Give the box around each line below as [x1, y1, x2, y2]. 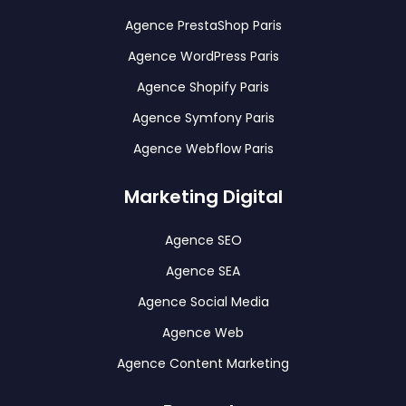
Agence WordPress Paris [127, 47, 279, 66]
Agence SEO [164, 231, 242, 250]
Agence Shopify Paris [137, 78, 269, 97]
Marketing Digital [123, 184, 283, 210]
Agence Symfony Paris [131, 109, 275, 128]
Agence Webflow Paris [132, 140, 274, 159]
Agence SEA [166, 262, 240, 281]
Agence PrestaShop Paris [124, 16, 282, 35]
